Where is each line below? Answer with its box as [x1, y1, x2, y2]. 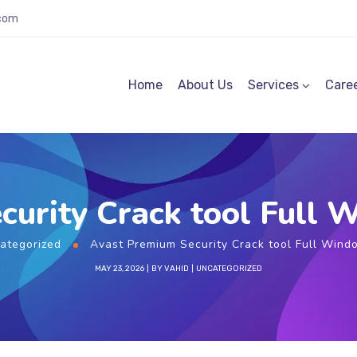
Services [248, 77, 299, 92]
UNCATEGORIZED [196, 264, 262, 273]
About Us [178, 77, 233, 92]
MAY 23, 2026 [95, 264, 144, 273]
